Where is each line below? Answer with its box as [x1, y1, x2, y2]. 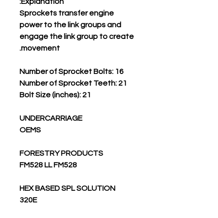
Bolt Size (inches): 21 [19, 91, 91, 99]
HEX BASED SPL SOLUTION [19, 184, 115, 192]
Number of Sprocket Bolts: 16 [19, 68, 124, 75]
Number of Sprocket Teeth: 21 [19, 79, 127, 87]
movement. [21, 44, 60, 52]
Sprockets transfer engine [19, 9, 114, 17]
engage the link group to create [19, 33, 134, 40]
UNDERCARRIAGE [19, 114, 82, 122]
